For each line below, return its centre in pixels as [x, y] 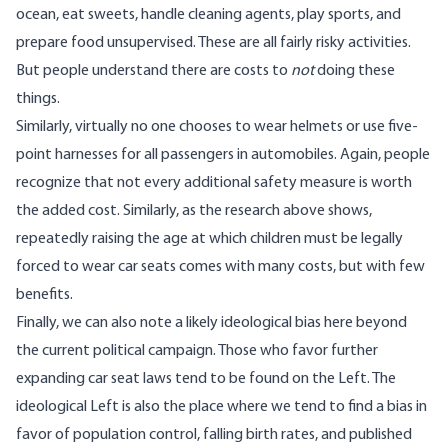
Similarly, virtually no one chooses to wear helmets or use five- [217, 127]
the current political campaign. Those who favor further [197, 351]
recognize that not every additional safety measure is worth [214, 183]
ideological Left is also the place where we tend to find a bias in [221, 407]
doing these [354, 71]
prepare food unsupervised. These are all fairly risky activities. [213, 43]
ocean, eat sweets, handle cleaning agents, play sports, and [208, 15]
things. [39, 99]
